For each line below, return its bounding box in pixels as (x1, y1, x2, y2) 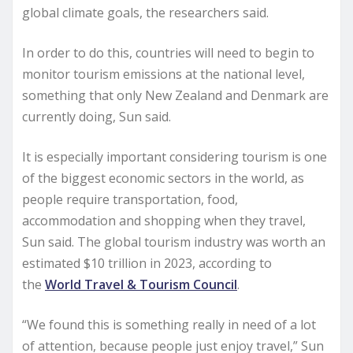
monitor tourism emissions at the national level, (22, 65, 305, 83)
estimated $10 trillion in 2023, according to (22, 254, 272, 272)
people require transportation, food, (22, 190, 238, 208)
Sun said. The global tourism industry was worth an (22, 232, 325, 251)
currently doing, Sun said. (22, 107, 171, 125)
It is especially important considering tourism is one (22, 147, 327, 165)
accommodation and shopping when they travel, (22, 211, 306, 229)
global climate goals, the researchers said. (22, 3, 269, 21)
